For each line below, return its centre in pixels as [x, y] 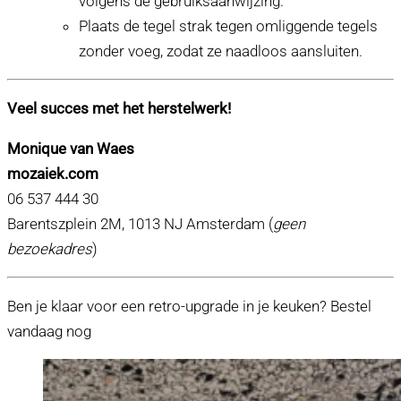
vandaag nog [49, 332]
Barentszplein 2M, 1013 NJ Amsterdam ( [140, 224]
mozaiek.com [53, 174]
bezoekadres [50, 249]
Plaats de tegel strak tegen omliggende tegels [228, 26]
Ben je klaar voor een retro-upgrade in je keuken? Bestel [189, 307]
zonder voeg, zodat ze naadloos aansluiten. [221, 51]
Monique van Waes [71, 149]
